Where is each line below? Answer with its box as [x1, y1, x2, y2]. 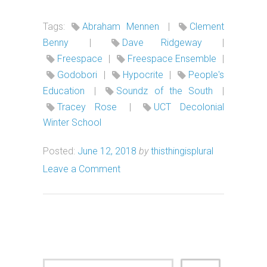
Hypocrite [122, 69, 163, 80]
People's [188, 69, 224, 80]
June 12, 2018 [77, 145, 136, 157]
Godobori [57, 69, 97, 80]
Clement [190, 20, 224, 32]
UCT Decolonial [154, 101, 224, 113]
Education [43, 85, 85, 97]
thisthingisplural [151, 145, 213, 157]
